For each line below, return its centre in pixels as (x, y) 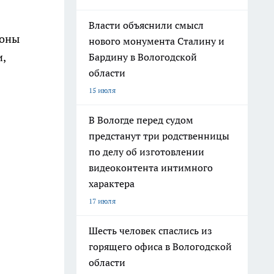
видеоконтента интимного (151, 168)
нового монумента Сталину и (157, 41)
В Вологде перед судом (141, 120)
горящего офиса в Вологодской (160, 246)
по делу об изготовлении (146, 152)
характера (112, 183)
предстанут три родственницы (159, 136)
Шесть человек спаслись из (150, 231)
